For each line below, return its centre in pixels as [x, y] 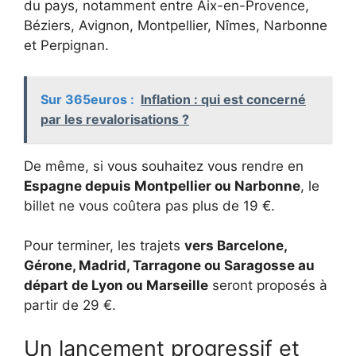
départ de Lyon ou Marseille [116, 286]
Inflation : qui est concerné [223, 99]
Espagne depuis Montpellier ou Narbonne [162, 186]
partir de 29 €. [70, 306]
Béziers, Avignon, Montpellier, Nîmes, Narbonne [176, 26]
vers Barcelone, [236, 246]
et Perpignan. [68, 46]
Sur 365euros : [87, 99]
